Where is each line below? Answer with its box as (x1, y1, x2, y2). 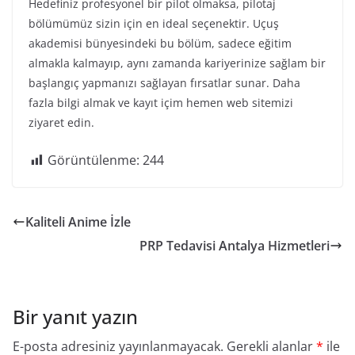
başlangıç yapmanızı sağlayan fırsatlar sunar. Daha (29, 75, 300, 90)
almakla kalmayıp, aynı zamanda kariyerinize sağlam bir (29, 55, 326, 71)
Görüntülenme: (48, 151, 139, 169)
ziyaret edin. (29, 115, 94, 130)
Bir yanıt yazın (13, 303, 138, 330)
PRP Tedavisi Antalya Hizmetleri (139, 237, 330, 254)
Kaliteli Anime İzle (25, 213, 131, 231)
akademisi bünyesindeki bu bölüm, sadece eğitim (29, 36, 292, 51)
